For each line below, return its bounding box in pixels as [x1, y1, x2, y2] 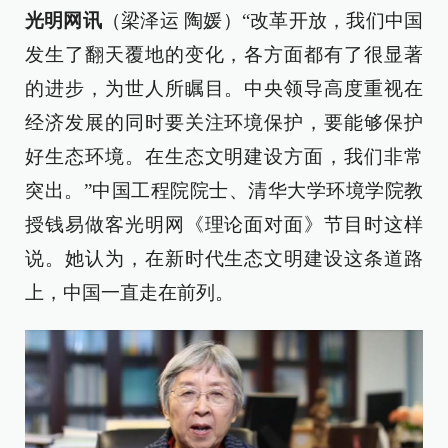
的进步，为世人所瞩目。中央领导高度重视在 [25, 78, 423, 99]
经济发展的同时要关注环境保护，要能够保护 [25, 112, 423, 133]
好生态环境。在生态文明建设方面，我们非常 [25, 146, 423, 167]
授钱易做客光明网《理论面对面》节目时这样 [25, 214, 423, 235]
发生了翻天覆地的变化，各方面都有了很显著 [25, 44, 423, 65]
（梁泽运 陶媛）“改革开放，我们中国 [101, 10, 424, 31]
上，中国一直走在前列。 [25, 282, 234, 303]
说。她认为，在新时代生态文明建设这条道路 [25, 248, 423, 269]
